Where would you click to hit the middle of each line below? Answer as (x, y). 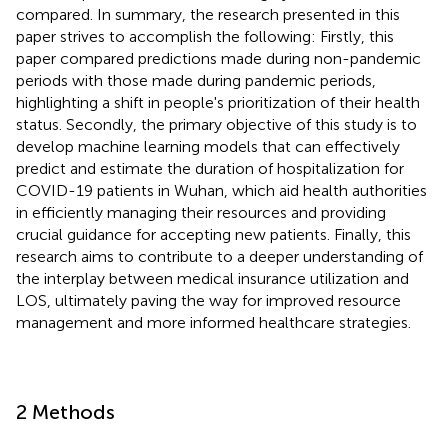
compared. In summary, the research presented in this (208, 14)
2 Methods (65, 411)
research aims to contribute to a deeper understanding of (219, 256)
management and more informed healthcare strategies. (213, 322)
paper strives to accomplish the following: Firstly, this (205, 36)
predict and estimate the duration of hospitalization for (210, 168)
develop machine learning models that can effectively (208, 146)
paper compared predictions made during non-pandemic (218, 58)
